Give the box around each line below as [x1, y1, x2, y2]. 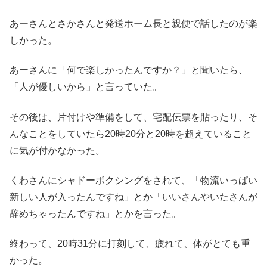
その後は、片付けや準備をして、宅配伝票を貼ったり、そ [10, 111, 257, 122]
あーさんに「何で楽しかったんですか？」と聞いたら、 [10, 65, 248, 76]
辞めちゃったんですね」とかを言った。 [10, 209, 181, 219]
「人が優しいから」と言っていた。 [10, 82, 162, 92]
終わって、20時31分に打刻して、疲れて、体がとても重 [10, 238, 250, 249]
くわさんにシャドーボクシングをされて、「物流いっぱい [10, 175, 257, 186]
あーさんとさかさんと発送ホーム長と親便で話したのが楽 [10, 18, 257, 29]
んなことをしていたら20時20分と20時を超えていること [10, 128, 252, 139]
